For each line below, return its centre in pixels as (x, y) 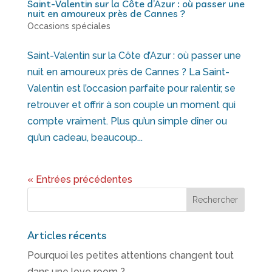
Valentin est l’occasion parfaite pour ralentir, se (131, 89)
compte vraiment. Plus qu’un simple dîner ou (127, 121)
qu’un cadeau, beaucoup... (85, 138)
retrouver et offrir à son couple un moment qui (131, 105)
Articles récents (66, 236)
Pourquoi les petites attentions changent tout (130, 256)
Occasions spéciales (69, 26)
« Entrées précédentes (80, 180)
